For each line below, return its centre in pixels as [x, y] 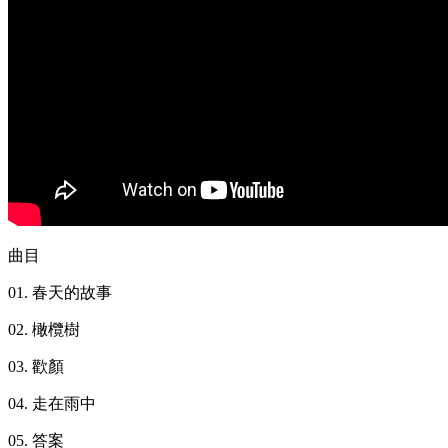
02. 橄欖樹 [44, 330]
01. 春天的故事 [60, 293]
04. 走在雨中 [52, 404]
